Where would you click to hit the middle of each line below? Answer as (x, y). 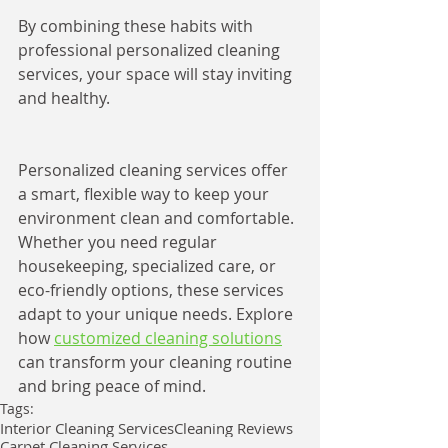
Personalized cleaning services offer (155, 170)
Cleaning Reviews (233, 428)
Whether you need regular (119, 242)
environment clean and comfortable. (158, 218)
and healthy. (64, 98)
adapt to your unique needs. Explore (157, 314)
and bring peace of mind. (112, 386)
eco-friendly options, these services (153, 290)
